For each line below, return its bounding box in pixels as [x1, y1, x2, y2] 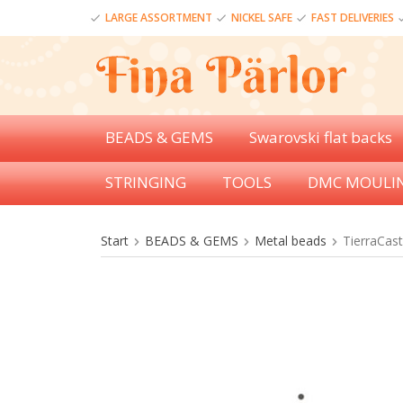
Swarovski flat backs [249, 127, 392, 148]
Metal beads [255, 232, 327, 249]
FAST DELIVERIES [311, 10, 394, 25]
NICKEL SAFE [231, 10, 292, 25]
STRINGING [105, 172, 186, 193]
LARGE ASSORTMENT [105, 10, 212, 25]
